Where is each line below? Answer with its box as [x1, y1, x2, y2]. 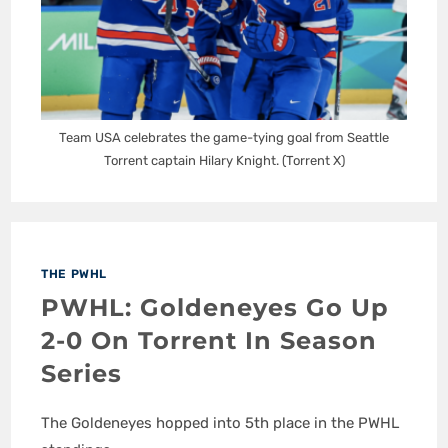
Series [41, 359, 123, 389]
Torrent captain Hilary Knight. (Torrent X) [103, 153, 345, 169]
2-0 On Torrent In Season [41, 326, 378, 356]
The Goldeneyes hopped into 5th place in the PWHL [41, 414, 400, 433]
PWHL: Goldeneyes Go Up [41, 293, 390, 323]
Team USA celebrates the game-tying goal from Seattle [59, 130, 389, 146]
